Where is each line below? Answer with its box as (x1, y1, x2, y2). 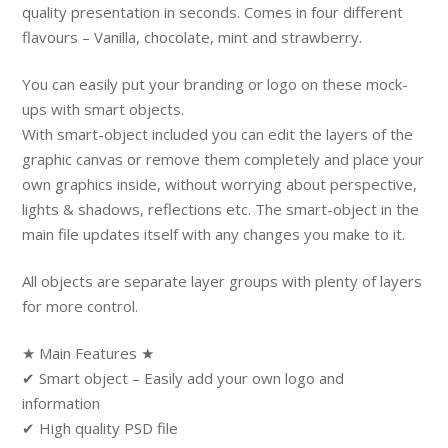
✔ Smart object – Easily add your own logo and (22, 367, 345, 388)
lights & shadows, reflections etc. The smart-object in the (22, 198, 420, 219)
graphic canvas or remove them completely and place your (22, 148, 425, 169)
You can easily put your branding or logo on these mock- (22, 73, 409, 94)
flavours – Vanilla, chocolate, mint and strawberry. (22, 26, 363, 47)
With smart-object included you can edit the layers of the (22, 123, 414, 144)
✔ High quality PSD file (22, 417, 179, 438)
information (22, 392, 101, 413)
